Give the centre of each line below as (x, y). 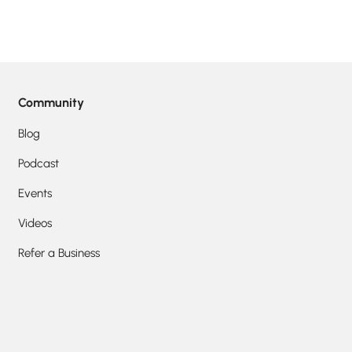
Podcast (38, 164)
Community (51, 103)
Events (35, 194)
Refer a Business (59, 253)
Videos (35, 224)
